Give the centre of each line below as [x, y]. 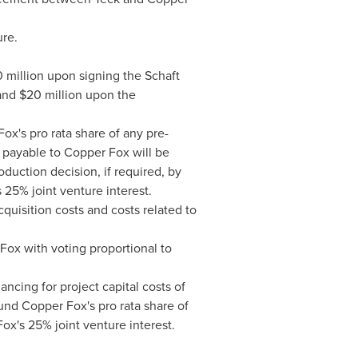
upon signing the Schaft [111, 76]
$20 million [50, 95]
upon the [109, 95]
